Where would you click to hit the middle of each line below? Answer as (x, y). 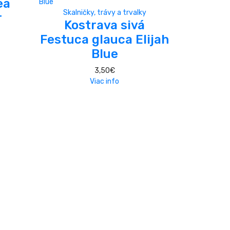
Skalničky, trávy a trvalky (104, 12)
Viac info (104, 81)
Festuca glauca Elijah (104, 39)
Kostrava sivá (104, 25)
